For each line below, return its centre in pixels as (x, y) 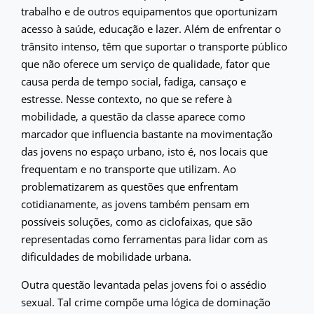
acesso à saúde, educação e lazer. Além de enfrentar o (151, 28)
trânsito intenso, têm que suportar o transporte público (154, 46)
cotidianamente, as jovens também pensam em (135, 204)
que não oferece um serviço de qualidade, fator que (145, 63)
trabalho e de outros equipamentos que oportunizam (149, 11)
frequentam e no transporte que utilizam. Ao (129, 169)
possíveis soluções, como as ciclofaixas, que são (137, 221)
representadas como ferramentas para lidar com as (144, 239)
